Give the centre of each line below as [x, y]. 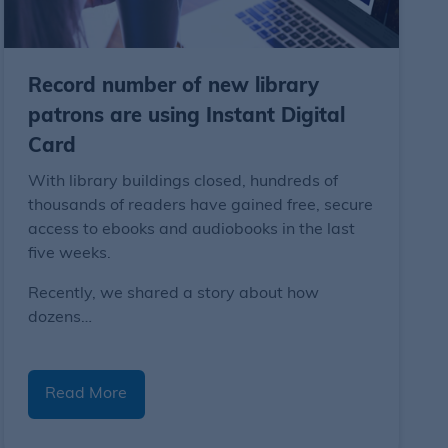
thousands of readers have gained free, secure [200, 205]
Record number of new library [173, 86]
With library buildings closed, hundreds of [182, 181]
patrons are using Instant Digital [186, 116]
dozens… [59, 317]
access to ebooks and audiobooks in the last [191, 229]
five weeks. [69, 253]
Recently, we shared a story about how [173, 293]
